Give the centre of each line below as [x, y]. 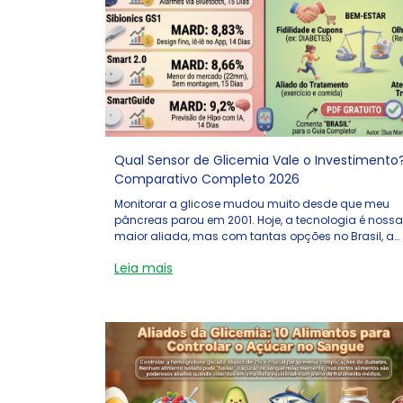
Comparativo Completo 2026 [207, 179]
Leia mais [143, 268]
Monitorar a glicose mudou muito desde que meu [252, 204]
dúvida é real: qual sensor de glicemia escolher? [249, 252]
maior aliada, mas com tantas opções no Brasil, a [254, 236]
